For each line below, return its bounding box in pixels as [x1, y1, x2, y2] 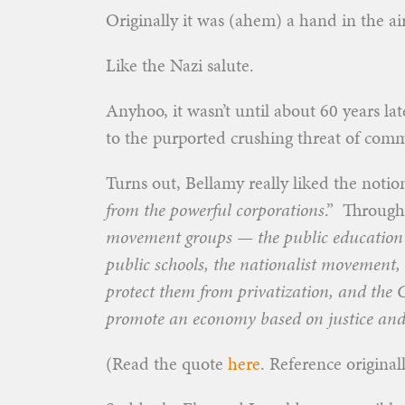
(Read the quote [106, 351, 228, 376]
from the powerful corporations [106, 197, 325, 222]
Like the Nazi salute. [106, 52, 254, 78]
